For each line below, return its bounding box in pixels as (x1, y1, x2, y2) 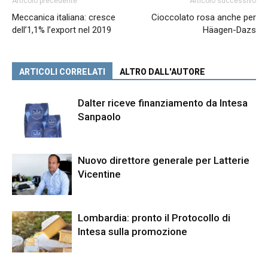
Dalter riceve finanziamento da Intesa (78, 96, 248, 109)
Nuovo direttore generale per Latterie (78, 154, 249, 166)
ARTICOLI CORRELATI (19, 66, 105, 77)
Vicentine (78, 167, 121, 180)
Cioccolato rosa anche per (151, 11, 256, 23)
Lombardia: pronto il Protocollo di (78, 211, 230, 224)
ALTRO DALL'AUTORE (120, 66, 205, 77)
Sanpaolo (78, 110, 121, 123)
